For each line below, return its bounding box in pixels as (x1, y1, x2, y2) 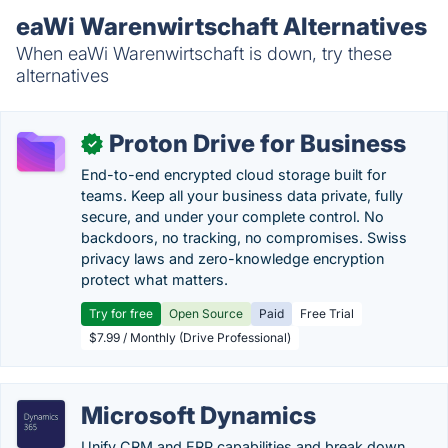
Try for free (89, 306, 153, 321)
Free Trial (300, 306, 354, 321)
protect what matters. (81, 271, 228, 288)
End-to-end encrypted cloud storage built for (81, 166, 386, 183)
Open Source (169, 306, 243, 321)
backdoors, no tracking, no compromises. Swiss (81, 229, 407, 246)
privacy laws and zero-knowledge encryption (81, 250, 384, 267)
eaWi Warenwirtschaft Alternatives (16, 12, 427, 41)
